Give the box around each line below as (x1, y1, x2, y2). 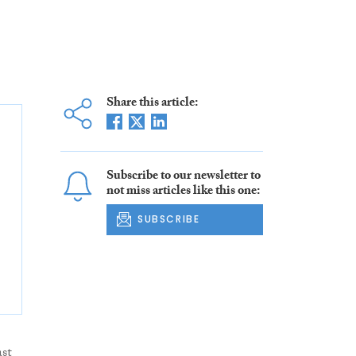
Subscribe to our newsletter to (106, 166, 261, 188)
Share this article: (106, 93, 198, 115)
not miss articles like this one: (106, 181, 260, 203)
